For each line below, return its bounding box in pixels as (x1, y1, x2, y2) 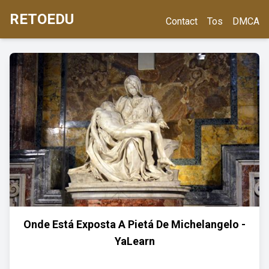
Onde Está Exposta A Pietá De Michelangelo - (23, 218, 246, 231)
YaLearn (114, 235, 155, 247)
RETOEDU (10, 11, 74, 28)
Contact (166, 16, 198, 27)
